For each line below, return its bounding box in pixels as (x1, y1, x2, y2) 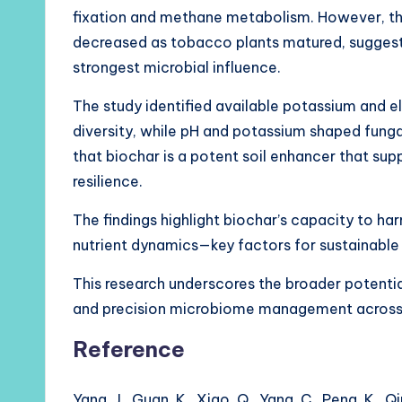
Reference (73, 335, 185, 363)
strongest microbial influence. (73, 57, 281, 76)
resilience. (73, 171, 143, 190)
